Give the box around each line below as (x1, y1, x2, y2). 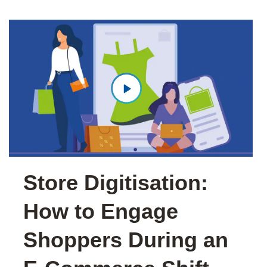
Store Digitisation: (23, 170, 208, 195)
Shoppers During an (23, 228, 228, 253)
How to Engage (23, 199, 178, 224)
